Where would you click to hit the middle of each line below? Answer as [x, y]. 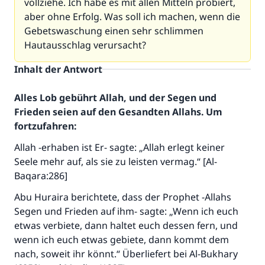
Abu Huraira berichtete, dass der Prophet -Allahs [123, 197]
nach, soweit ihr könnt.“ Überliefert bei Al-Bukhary [126, 254]
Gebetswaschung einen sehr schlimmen [114, 31]
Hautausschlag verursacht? [85, 45]
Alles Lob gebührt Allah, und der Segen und [115, 98]
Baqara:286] [41, 176]
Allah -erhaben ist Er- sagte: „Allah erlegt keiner [119, 147]
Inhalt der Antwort [58, 69]
